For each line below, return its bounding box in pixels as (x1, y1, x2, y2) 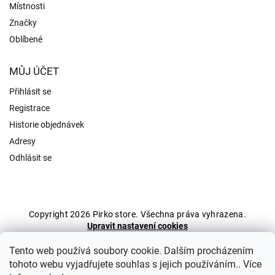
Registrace (9, 103, 50, 113)
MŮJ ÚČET (9, 65, 59, 77)
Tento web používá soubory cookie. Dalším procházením (9, 245, 254, 257)
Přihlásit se (9, 87, 51, 96)
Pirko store (92, 209, 136, 219)
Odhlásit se (9, 153, 52, 163)
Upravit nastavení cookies (87, 221, 188, 231)
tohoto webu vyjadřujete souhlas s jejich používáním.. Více (9, 258, 261, 270)
